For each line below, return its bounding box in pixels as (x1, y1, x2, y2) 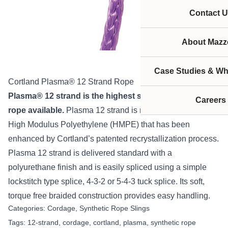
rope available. (8, 105, 66, 115)
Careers (195, 96, 226, 104)
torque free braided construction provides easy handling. (8, 191, 210, 200)
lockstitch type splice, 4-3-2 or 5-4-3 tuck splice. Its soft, (8, 177, 205, 186)
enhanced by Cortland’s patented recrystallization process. (8, 134, 219, 143)
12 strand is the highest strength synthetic (45, 91, 207, 100)
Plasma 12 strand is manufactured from (66, 105, 207, 115)
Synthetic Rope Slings (79, 204, 150, 212)
